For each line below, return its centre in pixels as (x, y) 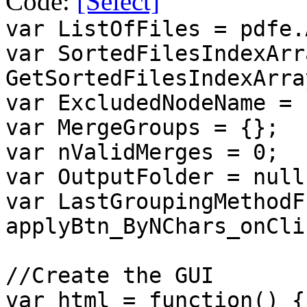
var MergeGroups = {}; (142, 127)
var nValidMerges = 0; (142, 152)
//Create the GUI (110, 275)
